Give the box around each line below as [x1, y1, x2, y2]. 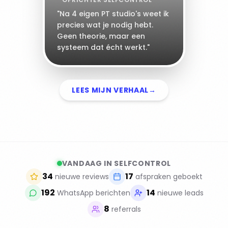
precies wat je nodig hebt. [57, 20, 153, 30]
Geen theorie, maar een [57, 31, 145, 41]
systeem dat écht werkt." [57, 42, 150, 52]
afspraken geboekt [135, 172, 203, 182]
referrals [111, 204, 141, 214]
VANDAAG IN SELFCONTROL [62, 158, 172, 168]
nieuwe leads [157, 188, 204, 198]
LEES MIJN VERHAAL [72, 85, 149, 95]
